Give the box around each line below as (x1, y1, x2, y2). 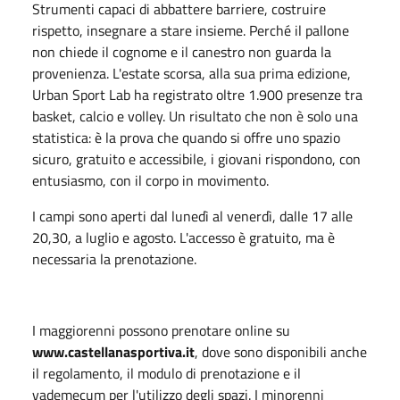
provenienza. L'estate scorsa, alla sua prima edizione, (32, 62, 351, 84)
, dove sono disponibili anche (195, 340, 367, 362)
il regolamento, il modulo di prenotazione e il (32, 362, 301, 384)
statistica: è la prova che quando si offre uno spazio (32, 126, 340, 148)
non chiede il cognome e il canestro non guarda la (32, 40, 331, 62)
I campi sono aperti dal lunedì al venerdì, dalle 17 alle (32, 204, 353, 227)
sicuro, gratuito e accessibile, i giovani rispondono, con (32, 147, 361, 170)
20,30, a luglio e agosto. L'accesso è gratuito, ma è (32, 226, 335, 248)
